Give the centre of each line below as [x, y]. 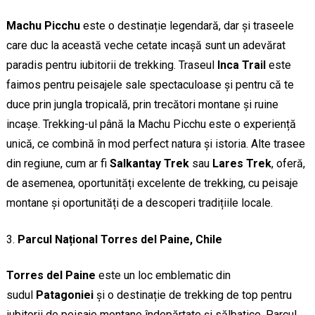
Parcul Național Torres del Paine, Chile [120, 240]
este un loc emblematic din [163, 276]
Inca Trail [241, 65]
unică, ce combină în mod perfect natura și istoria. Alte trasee [155, 144]
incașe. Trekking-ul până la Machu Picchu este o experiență [151, 124]
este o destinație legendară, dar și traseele [187, 26]
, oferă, [288, 164]
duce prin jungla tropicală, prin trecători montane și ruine [142, 105]
